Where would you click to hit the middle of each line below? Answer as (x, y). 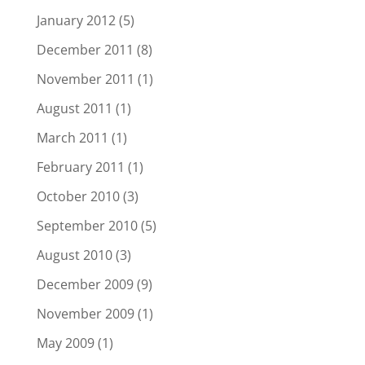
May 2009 (65, 343)
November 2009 (85, 314)
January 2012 (76, 21)
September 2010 (87, 226)
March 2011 (72, 138)
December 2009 (85, 285)
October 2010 (78, 197)
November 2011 (85, 79)
